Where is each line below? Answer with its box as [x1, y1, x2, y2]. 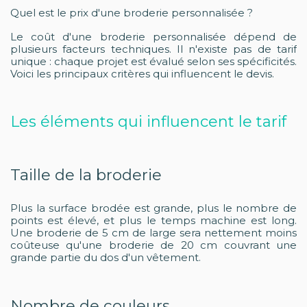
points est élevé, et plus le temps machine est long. [10, 213, 297, 227]
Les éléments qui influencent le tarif [10, 112, 286, 131]
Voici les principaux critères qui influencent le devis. [10, 67, 274, 80]
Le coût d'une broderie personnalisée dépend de [10, 30, 297, 43]
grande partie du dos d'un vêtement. [10, 250, 201, 264]
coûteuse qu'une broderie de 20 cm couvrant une [10, 238, 297, 251]
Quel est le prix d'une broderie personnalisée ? [10, 6, 253, 19]
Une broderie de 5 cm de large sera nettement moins [10, 225, 297, 239]
